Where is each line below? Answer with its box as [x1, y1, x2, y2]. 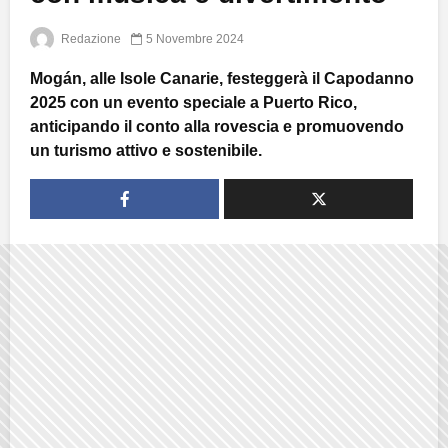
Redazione [58, 31, 121, 46]
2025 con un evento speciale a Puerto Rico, [30, 93, 357, 111]
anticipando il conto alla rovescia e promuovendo [30, 117, 404, 135]
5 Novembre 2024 [146, 31, 244, 46]
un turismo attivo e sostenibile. [30, 141, 262, 159]
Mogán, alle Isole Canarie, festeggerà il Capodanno [30, 69, 414, 87]
